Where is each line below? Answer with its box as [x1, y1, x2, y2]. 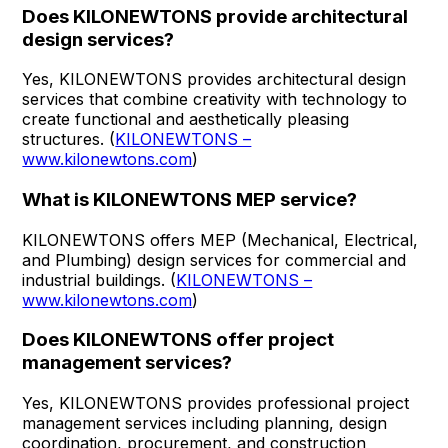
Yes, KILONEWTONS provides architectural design [22, 69, 407, 90]
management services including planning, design [22, 413, 388, 434]
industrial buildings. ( [22, 269, 177, 290]
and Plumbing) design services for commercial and [22, 249, 407, 270]
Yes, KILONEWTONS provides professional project [22, 393, 410, 414]
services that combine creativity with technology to [22, 89, 408, 110]
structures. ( [22, 129, 116, 150]
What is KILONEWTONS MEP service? [22, 187, 358, 211]
